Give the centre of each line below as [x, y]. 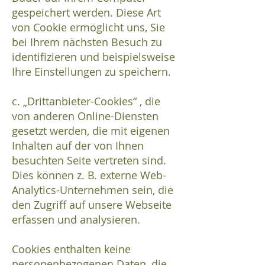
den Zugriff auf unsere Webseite [92, 205]
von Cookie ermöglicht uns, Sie [88, 28]
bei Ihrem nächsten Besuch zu [87, 42]
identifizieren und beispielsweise [93, 57]
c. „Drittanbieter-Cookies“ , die [86, 101]
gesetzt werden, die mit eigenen [91, 131]
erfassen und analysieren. [76, 220]
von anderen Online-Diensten [85, 116]
